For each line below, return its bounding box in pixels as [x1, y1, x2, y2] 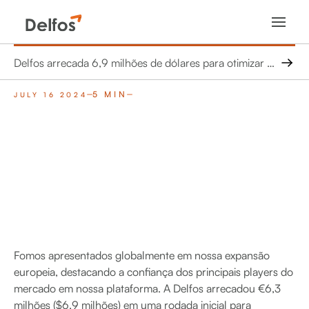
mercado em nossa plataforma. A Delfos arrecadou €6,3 [14, 281, 281, 295]
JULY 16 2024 [14, 90, 88, 99]
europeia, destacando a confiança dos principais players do [14, 265, 293, 279]
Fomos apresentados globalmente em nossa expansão [14, 248, 270, 262]
